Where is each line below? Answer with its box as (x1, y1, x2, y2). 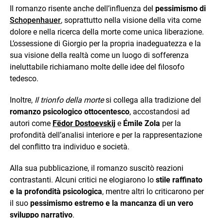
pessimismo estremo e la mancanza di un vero (30, 199, 193, 208)
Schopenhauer (10, 16, 61, 25)
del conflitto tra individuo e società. (10, 142, 129, 151)
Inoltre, (10, 95, 35, 105)
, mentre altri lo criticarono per (102, 187, 204, 196)
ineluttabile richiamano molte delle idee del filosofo (10, 62, 184, 72)
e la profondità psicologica (10, 187, 102, 196)
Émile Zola (123, 119, 160, 128)
